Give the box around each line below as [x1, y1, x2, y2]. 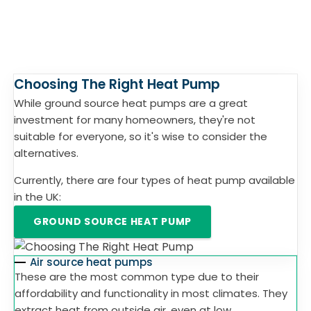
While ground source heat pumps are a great [14, 96, 248, 110]
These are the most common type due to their [15, 269, 259, 284]
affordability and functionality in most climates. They [15, 286, 287, 301]
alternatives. [14, 146, 78, 160]
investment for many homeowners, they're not [14, 112, 255, 127]
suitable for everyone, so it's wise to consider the [14, 129, 267, 144]
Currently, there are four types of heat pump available [14, 173, 295, 187]
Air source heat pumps [30, 255, 153, 269]
